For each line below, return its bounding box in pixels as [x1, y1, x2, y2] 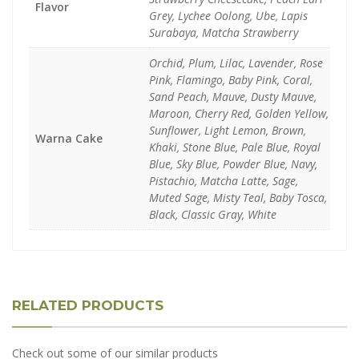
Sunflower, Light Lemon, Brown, [149, 123, 306, 138]
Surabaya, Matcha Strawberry [149, 25, 298, 40]
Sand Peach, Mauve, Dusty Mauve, [149, 89, 317, 104]
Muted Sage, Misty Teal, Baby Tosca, [149, 190, 327, 205]
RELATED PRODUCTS [12, 297, 163, 313]
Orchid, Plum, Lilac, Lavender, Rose [149, 55, 323, 71]
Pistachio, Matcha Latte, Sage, [149, 173, 298, 188]
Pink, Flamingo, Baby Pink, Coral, [149, 72, 313, 87]
